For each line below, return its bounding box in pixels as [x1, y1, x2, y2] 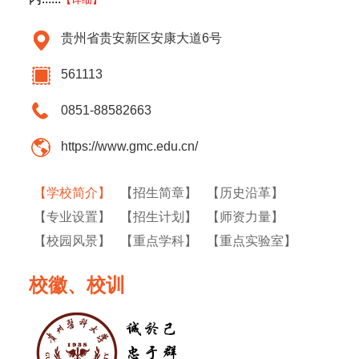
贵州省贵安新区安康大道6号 [61, 31, 222, 45]
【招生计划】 [120, 210, 197, 224]
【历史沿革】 [207, 186, 284, 200]
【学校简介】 [34, 186, 111, 200]
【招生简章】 [120, 186, 197, 200]
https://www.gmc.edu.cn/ [61, 139, 198, 153]
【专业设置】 [34, 210, 111, 224]
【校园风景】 [34, 234, 111, 248]
